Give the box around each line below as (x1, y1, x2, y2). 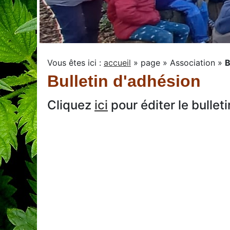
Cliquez (47, 97, 94, 112)
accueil (104, 57, 131, 68)
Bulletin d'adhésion (47, 71, 201, 90)
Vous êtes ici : (47, 57, 104, 68)
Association (170, 57, 215, 68)
